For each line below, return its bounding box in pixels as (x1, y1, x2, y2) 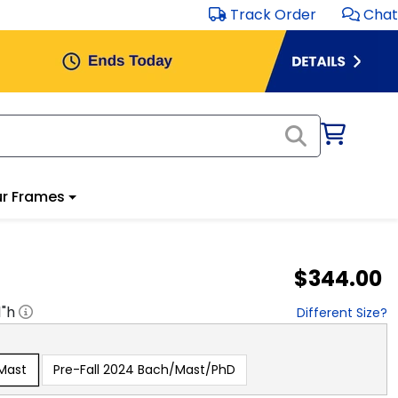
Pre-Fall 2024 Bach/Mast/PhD (53, 360, 235, 378)
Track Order (230, 4, 316, 25)
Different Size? (297, 303, 387, 322)
